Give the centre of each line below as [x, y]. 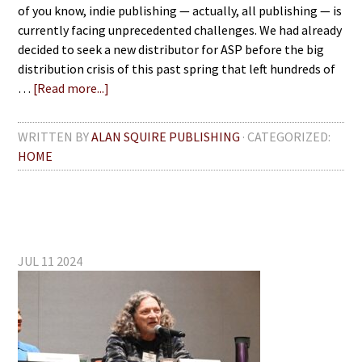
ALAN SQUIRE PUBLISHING [166, 137]
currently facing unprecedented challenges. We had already [180, 30]
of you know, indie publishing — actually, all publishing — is [180, 11]
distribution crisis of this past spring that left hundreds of [177, 69]
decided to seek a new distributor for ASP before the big [171, 49]
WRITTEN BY [55, 137]
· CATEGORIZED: [287, 137]
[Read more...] [72, 88]
